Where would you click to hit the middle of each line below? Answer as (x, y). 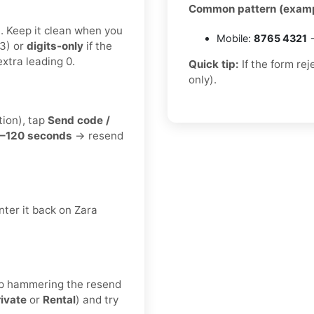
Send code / (79, 121)
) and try (97, 300)
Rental (59, 300)
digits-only (55, 46)
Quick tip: (214, 64)
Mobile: (235, 39)
